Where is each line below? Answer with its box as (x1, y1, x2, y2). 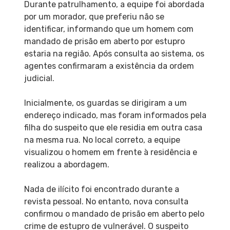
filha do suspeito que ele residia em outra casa (24, 122, 202, 132)
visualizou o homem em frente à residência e (24, 147, 197, 157)
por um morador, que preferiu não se (24, 11, 164, 22)
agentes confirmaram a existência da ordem (24, 61, 194, 71)
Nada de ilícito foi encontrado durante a (24, 184, 179, 194)
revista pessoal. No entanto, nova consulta (24, 196, 188, 206)
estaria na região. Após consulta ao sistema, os (24, 48, 204, 59)
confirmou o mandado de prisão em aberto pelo (24, 208, 204, 219)
